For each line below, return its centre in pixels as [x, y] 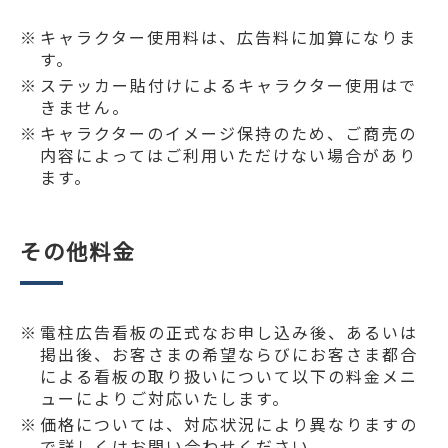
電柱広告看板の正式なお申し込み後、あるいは [229, 331]
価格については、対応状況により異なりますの [229, 423]
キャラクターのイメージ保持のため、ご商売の [228, 132]
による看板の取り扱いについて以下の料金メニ [229, 375]
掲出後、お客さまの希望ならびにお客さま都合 [229, 353]
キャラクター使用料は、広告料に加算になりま [228, 36]
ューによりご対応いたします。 [165, 397]
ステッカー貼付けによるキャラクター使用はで [228, 84]
